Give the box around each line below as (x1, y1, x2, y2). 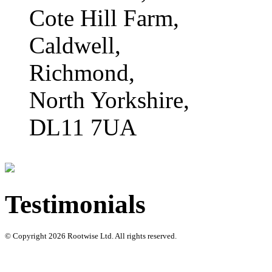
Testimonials (5, 190, 146, 219)
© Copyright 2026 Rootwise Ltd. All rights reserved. (5, 231, 177, 241)
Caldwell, (29, 32, 121, 58)
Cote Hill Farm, (29, 4, 179, 31)
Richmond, (29, 59, 135, 86)
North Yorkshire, (29, 86, 189, 113)
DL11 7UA (29, 114, 137, 140)
